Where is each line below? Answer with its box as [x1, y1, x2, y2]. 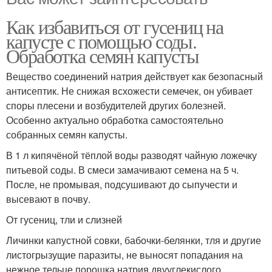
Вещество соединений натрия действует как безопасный [6, 69, 263, 84]
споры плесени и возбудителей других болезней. [6, 98, 226, 113]
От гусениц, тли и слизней [6, 212, 122, 227]
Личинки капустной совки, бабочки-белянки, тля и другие [6, 233, 261, 248]
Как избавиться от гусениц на [6, 13, 223, 40]
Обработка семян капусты [6, 42, 199, 69]
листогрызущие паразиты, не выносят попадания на [6, 248, 243, 262]
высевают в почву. [6, 192, 90, 206]
